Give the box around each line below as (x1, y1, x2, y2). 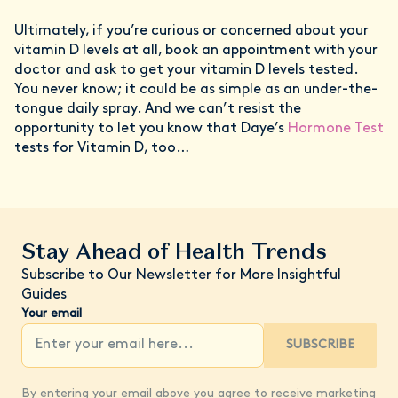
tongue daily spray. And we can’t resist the (14, 101, 301, 116)
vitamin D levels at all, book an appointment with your (14, 43, 378, 58)
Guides (21, 287, 67, 302)
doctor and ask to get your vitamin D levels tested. (14, 62, 358, 77)
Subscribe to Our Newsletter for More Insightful (21, 267, 341, 283)
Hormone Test (288, 121, 384, 136)
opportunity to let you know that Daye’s (14, 121, 288, 136)
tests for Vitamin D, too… (14, 140, 189, 155)
